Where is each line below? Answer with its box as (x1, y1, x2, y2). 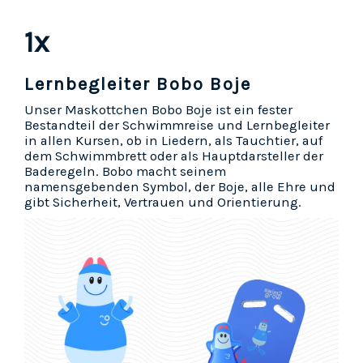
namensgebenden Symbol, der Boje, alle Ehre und (24, 179, 335, 195)
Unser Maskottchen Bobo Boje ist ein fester (24, 102, 293, 118)
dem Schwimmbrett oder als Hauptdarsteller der (24, 148, 323, 164)
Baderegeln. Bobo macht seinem (24, 164, 226, 180)
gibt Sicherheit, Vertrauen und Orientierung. (24, 194, 305, 211)
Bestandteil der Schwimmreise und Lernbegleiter (24, 117, 330, 134)
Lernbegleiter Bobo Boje (24, 74, 251, 96)
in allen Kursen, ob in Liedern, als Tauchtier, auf (24, 133, 322, 149)
